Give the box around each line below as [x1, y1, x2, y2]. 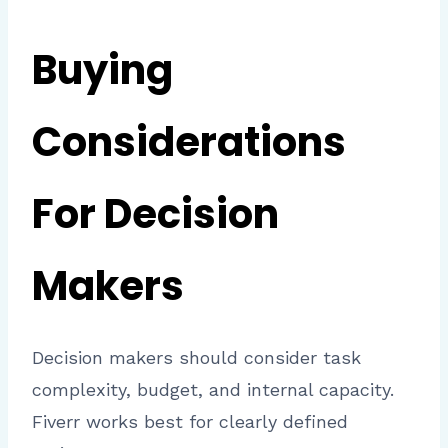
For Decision [32, 185, 279, 242]
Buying [32, 41, 173, 98]
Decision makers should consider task [32, 346, 361, 368]
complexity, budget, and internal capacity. [32, 378, 394, 400]
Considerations [32, 113, 346, 170]
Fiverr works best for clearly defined [32, 410, 348, 432]
